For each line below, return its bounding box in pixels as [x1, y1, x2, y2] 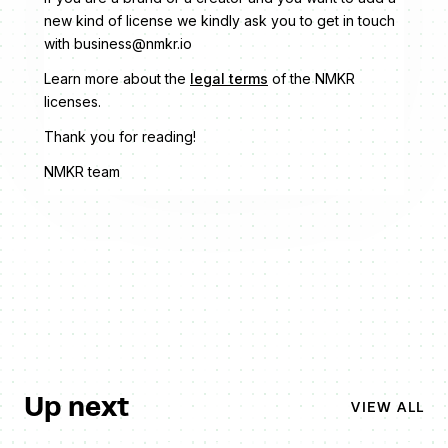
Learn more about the [44, 70, 190, 87]
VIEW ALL [351, 398, 424, 415]
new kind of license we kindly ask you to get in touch [44, 12, 395, 29]
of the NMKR [268, 70, 355, 87]
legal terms [190, 70, 268, 87]
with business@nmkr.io [44, 35, 192, 52]
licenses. [44, 93, 101, 110]
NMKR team [44, 163, 120, 180]
